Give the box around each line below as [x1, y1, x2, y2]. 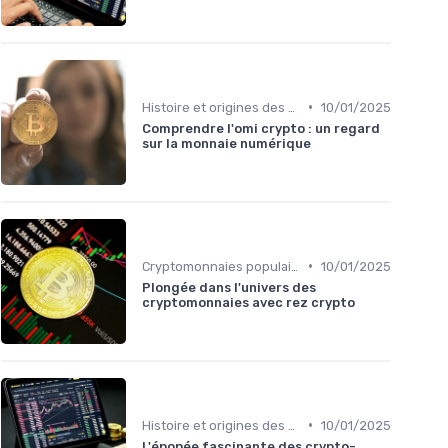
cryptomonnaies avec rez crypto [142, 294, 355, 310]
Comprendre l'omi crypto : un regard [142, 120, 380, 136]
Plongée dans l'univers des [142, 279, 316, 295]
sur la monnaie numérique [142, 135, 311, 151]
